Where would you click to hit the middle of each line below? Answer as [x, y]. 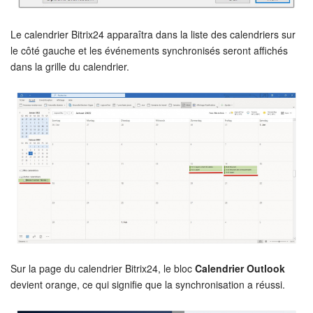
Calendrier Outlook [240, 269]
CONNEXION [163, 105]
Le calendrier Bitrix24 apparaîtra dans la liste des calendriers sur [153, 34]
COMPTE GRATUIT [156, 72]
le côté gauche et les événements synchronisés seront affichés [149, 50]
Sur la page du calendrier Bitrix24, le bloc [103, 269]
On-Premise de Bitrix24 [104, 21]
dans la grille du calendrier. [70, 66]
